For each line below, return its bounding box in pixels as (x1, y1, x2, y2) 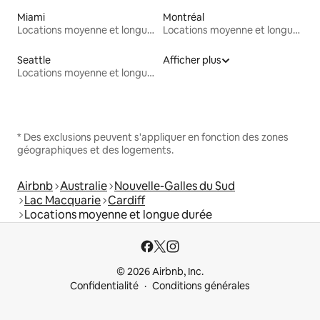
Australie (60, 178, 107, 194)
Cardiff (108, 192, 145, 208)
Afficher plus (163, 53, 221, 66)
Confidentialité (70, 279, 139, 292)
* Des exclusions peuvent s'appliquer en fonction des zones (17, 130, 289, 144)
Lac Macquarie (24, 192, 101, 208)
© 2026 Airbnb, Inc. (116, 265, 204, 278)
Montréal (163, 10, 204, 24)
